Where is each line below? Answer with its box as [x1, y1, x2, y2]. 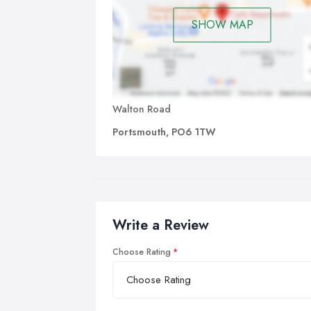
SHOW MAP [191, 17, 253, 33]
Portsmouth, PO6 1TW [112, 124, 216, 139]
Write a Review [112, 215, 209, 235]
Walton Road [112, 101, 171, 116]
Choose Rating [112, 245, 171, 258]
